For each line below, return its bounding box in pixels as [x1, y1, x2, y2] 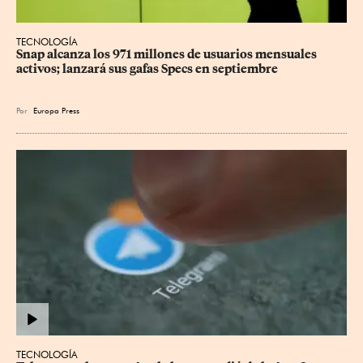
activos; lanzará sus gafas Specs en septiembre [16, 62, 278, 77]
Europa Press [33, 105, 79, 116]
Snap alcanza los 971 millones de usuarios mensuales [16, 47, 319, 62]
